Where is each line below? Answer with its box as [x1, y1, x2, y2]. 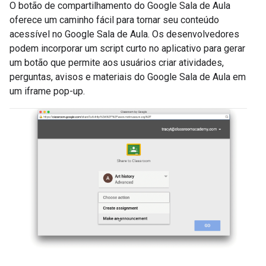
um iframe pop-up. [9, 85, 85, 97]
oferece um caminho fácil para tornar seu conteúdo [9, 14, 219, 26]
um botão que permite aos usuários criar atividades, [9, 57, 224, 68]
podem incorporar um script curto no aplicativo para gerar [9, 43, 245, 54]
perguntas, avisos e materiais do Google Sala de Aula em [9, 71, 246, 83]
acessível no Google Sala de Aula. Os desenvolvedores [9, 28, 239, 40]
